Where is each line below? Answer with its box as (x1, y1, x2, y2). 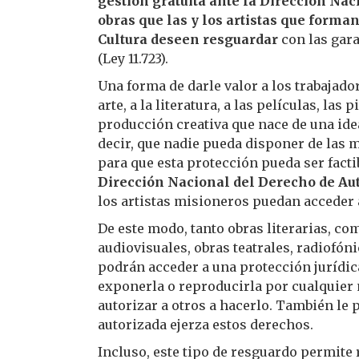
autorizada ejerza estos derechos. (98, 317, 313, 333)
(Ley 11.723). (98, 50, 168, 67)
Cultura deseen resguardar (98, 31, 278, 47)
